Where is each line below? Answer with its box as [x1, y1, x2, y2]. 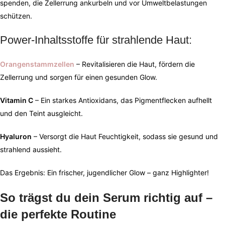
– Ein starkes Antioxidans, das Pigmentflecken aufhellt [33, 96, 212, 105]
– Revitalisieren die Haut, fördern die [76, 60, 195, 69]
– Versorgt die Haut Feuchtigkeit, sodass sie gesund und [32, 132, 218, 141]
